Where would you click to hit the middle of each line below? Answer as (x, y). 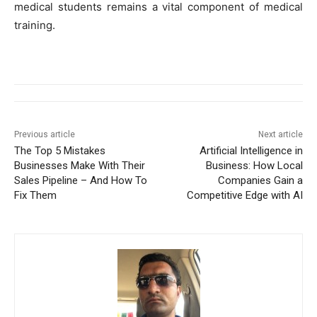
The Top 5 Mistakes (60, 150)
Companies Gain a (260, 180)
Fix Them (35, 195)
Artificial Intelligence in (251, 150)
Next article (280, 134)
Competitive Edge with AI (244, 195)
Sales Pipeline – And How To (81, 180)
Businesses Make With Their (80, 165)
